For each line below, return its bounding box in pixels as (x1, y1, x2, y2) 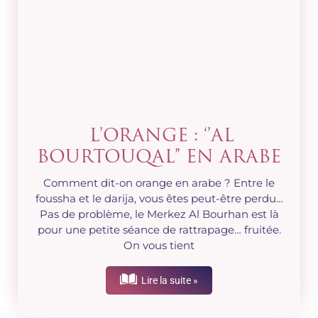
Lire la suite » (139, 275, 198, 287)
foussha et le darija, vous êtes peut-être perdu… (35, 192, 283, 206)
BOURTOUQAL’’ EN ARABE (37, 149, 281, 168)
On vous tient (124, 238, 194, 253)
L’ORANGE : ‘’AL (84, 128, 234, 146)
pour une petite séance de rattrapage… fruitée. (37, 223, 281, 237)
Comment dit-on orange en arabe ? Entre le (43, 176, 275, 190)
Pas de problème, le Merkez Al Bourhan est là (39, 207, 279, 221)
